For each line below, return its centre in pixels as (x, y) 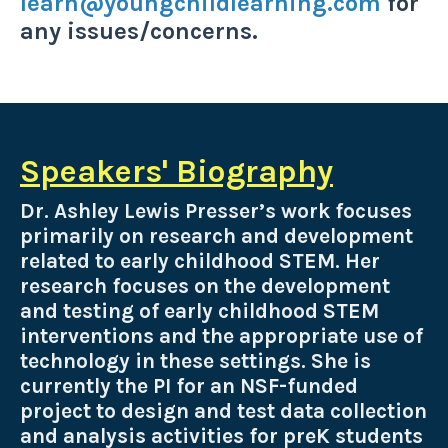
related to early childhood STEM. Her (200, 260)
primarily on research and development (216, 235)
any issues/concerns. (139, 30)
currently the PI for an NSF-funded (189, 385)
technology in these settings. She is (195, 360)
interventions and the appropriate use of (221, 335)
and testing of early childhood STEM (199, 310)
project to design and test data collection (223, 410)
